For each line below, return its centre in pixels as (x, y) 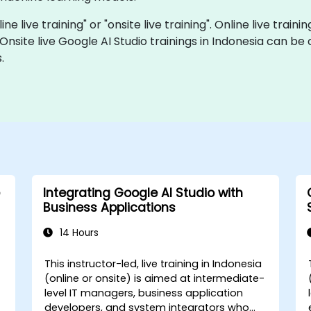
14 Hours (77, 233)
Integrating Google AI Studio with (143, 193)
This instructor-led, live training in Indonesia (153, 264)
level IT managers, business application (144, 293)
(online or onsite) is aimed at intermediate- (155, 278)
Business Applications (109, 208)
